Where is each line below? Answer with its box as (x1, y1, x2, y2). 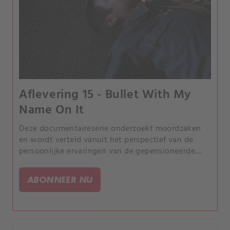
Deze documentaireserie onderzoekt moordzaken (19, 122, 201, 136)
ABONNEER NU (27, 174, 93, 185)
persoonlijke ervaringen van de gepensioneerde (19, 144, 195, 158)
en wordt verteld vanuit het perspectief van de (19, 133, 194, 147)
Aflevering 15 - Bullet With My (19, 85, 191, 105)
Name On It (19, 100, 84, 120)
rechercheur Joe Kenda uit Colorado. (19, 156, 154, 169)
